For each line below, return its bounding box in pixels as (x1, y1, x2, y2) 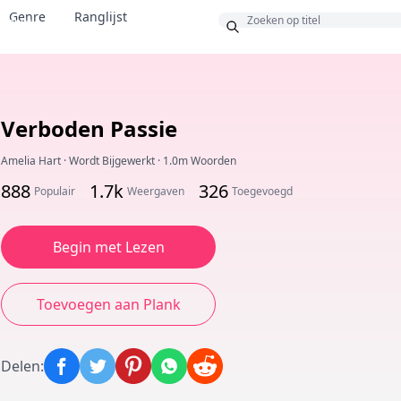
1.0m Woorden (163, 153, 236, 168)
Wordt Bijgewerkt (69, 153, 155, 168)
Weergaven (127, 183, 184, 199)
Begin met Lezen (52, 237, 165, 257)
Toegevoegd (232, 183, 293, 199)
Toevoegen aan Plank (36, 294, 181, 314)
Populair (34, 183, 75, 199)
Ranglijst (73, 8, 127, 25)
